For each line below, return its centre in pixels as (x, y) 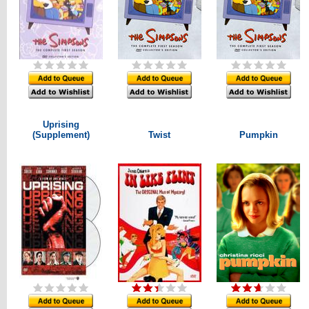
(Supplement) (61, 135)
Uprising (61, 124)
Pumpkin (258, 135)
